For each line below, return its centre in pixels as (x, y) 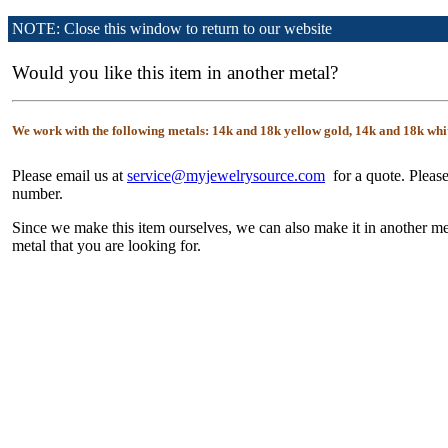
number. (37, 193)
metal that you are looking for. (108, 245)
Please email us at (69, 175)
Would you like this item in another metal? (175, 72)
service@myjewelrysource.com (226, 175)
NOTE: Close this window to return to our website (172, 28)
